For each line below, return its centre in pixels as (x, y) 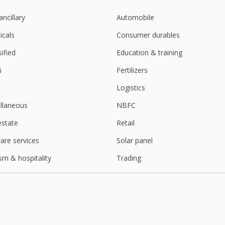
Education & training (149, 53)
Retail (126, 123)
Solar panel (135, 141)
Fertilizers (132, 70)
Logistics (131, 88)
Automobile (135, 18)
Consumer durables (148, 35)
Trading (129, 158)
